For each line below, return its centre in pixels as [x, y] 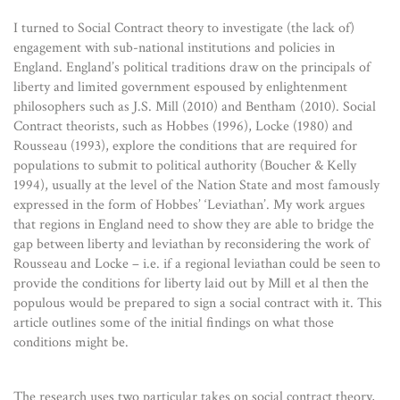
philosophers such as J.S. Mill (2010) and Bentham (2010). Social [195, 107]
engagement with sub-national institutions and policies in [174, 48]
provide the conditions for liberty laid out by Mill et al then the [191, 283]
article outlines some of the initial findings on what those [174, 323]
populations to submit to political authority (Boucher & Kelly [185, 166]
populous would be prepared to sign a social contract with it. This [198, 303]
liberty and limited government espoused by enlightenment [180, 87]
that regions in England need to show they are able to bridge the [194, 225]
